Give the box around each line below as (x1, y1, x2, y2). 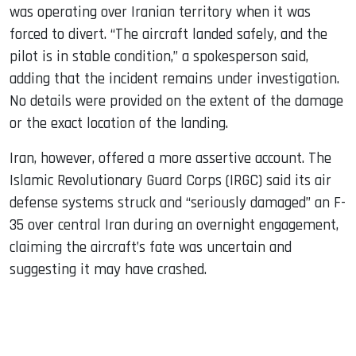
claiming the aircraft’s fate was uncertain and (10, 237, 292, 257)
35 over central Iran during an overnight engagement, (10, 215, 339, 235)
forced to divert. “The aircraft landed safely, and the (10, 24, 327, 44)
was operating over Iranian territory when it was (10, 2, 311, 22)
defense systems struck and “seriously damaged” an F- (10, 192, 346, 213)
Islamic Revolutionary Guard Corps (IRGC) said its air (10, 170, 331, 191)
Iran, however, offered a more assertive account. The (10, 148, 331, 168)
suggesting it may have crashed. (10, 259, 207, 280)
